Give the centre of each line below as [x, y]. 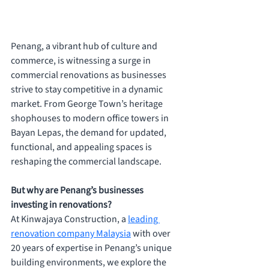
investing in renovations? [62, 205]
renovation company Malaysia [71, 234]
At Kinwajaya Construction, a [69, 219]
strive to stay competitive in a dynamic [88, 90]
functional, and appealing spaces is [82, 147]
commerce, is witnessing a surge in [82, 61]
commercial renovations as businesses [89, 75]
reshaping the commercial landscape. [87, 162]
